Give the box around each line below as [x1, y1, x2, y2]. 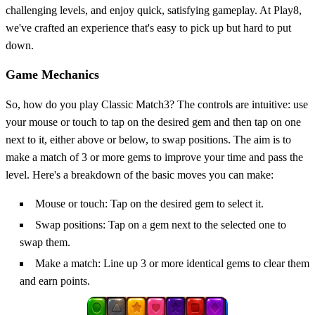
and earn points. [20, 274, 90, 287]
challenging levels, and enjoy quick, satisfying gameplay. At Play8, [6, 4, 302, 16]
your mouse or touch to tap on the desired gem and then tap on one [6, 115, 301, 128]
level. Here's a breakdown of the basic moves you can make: [6, 168, 274, 181]
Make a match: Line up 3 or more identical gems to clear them [35, 257, 309, 269]
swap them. [20, 236, 70, 248]
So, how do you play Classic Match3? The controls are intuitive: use [6, 98, 308, 110]
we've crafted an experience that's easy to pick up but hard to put [6, 21, 291, 34]
